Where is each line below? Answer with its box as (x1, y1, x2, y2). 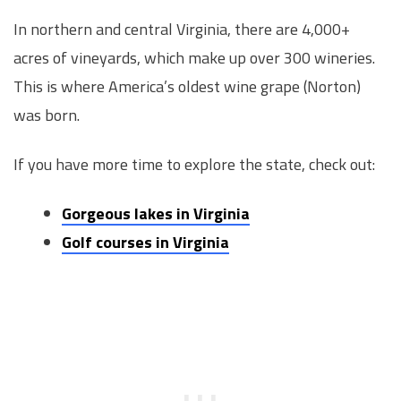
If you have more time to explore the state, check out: (13, 152, 375, 177)
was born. (13, 102, 80, 127)
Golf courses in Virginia (62, 230, 229, 255)
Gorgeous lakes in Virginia (62, 201, 250, 226)
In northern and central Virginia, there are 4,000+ (13, 16, 350, 41)
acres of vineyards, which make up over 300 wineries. (13, 45, 375, 70)
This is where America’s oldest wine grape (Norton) (13, 73, 361, 98)
